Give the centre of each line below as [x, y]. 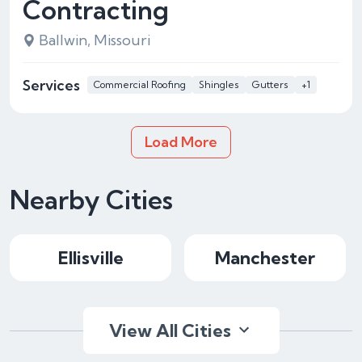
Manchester [265, 258]
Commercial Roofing [140, 84]
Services [51, 85]
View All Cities [170, 330]
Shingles [219, 84]
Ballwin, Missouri [95, 40]
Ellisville [90, 258]
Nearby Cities [91, 200]
